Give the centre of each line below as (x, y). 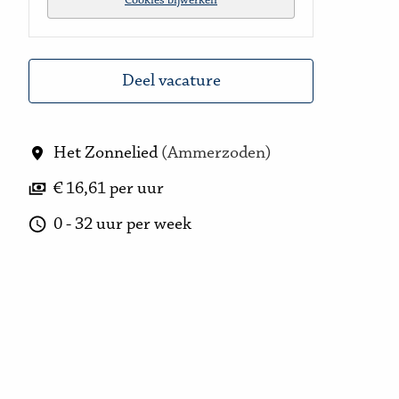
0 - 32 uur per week (122, 224)
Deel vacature (171, 81)
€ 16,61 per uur (109, 189)
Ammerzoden (216, 153)
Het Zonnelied (106, 153)
